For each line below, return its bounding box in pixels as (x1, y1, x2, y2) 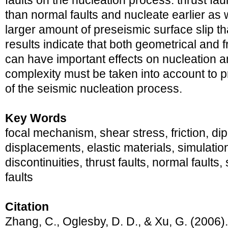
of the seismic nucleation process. (5, 82, 182, 96)
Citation (5, 200, 49, 214)
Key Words (5, 111, 67, 125)
